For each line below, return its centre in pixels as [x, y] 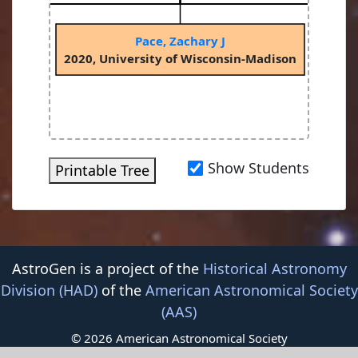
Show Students [259, 168]
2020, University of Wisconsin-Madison [180, 58]
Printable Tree [102, 171]
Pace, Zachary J [180, 40]
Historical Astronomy [274, 268]
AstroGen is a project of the [107, 268]
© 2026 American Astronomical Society [179, 338]
